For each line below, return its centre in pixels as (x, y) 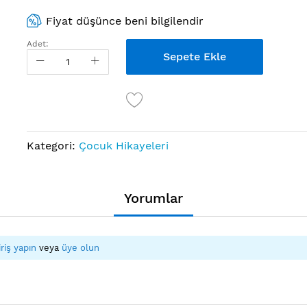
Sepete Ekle (195, 56)
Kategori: (53, 145)
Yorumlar (153, 198)
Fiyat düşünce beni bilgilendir (125, 21)
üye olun (81, 247)
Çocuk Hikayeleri (124, 145)
